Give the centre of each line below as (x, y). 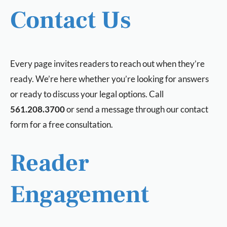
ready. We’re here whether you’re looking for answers (109, 79)
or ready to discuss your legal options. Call (87, 94)
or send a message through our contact (137, 109)
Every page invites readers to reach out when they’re (107, 64)
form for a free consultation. (62, 124)
